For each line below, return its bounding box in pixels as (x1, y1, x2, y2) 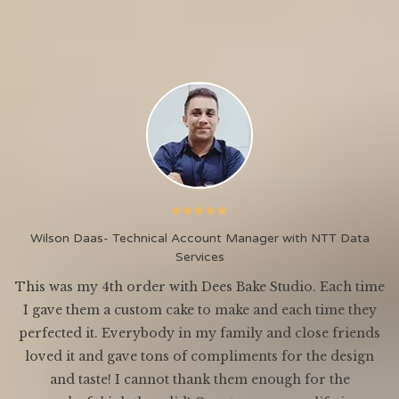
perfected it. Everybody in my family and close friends (19, 325, 380, 342)
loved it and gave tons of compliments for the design (25, 348, 374, 365)
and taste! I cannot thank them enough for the (49, 371, 350, 388)
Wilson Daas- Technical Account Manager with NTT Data (29, 231, 370, 247)
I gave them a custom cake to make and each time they (22, 302, 377, 319)
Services (175, 249, 224, 265)
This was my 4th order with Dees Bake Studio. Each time (14, 279, 385, 296)
